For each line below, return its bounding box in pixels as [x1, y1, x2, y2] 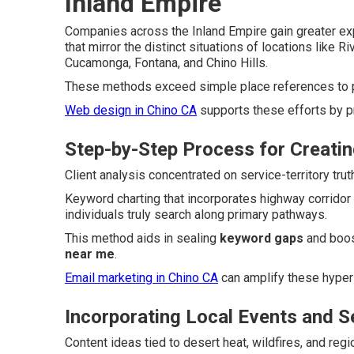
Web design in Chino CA [65, 102, 197, 118]
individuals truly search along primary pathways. [65, 206, 327, 222]
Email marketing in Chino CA [65, 269, 218, 285]
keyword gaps [220, 230, 303, 246]
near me [65, 246, 115, 262]
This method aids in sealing [65, 230, 220, 246]
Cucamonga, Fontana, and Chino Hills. [65, 55, 268, 70]
